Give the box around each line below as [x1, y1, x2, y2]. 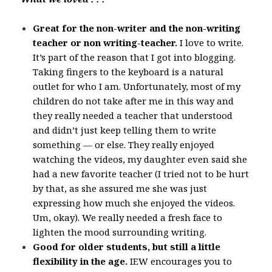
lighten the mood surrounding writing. [33, 225, 207, 238]
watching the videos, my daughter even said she [33, 152, 248, 165]
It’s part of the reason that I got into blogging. [33, 50, 236, 63]
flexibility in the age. [33, 254, 128, 267]
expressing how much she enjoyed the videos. [33, 196, 236, 209]
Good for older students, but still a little [33, 240, 221, 253]
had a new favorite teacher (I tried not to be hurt [33, 167, 250, 180]
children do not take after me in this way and [33, 94, 234, 107]
